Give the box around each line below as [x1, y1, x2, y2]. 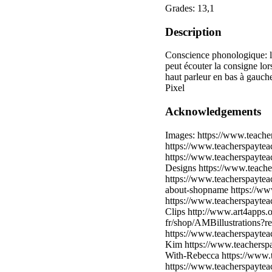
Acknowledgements [165, 105, 261, 118]
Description [165, 25, 222, 38]
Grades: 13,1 [165, 2, 214, 13]
